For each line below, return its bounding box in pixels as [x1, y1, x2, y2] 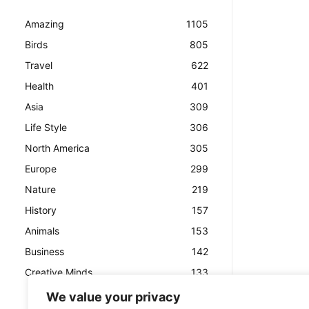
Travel [25, 59, 52, 72]
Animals [25, 225, 59, 237]
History [25, 204, 57, 217]
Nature [25, 183, 56, 196]
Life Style [25, 121, 67, 134]
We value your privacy [46, 290, 181, 304]
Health [25, 80, 54, 92]
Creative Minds [25, 266, 92, 279]
